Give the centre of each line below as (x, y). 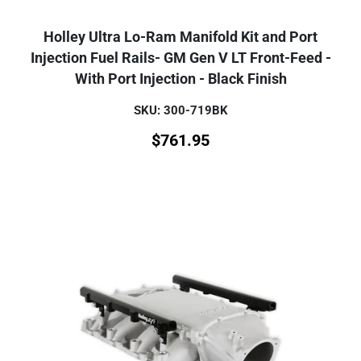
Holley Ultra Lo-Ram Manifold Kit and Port (180, 37)
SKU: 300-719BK (180, 110)
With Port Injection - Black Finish (180, 79)
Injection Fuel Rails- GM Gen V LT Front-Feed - (180, 58)
